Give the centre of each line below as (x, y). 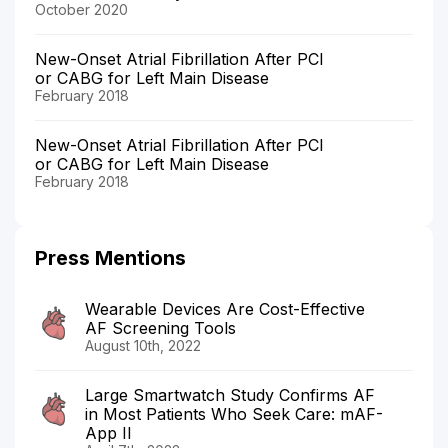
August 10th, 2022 (143, 345)
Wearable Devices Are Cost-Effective (225, 308)
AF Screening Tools (160, 327)
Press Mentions (110, 257)
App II (108, 432)
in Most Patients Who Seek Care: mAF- (234, 413)
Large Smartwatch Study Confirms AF (230, 394)
